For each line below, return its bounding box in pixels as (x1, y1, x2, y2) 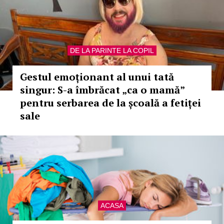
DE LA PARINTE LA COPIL (70, 46, 154, 54)
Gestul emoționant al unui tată (20, 70, 174, 83)
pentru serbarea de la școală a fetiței (20, 96, 201, 109)
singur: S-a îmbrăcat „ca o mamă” (20, 83, 184, 96)
